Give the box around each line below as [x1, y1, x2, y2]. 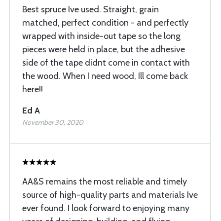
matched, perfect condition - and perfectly [22, 17, 188, 28]
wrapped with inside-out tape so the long [22, 31, 181, 41]
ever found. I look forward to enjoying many [22, 203, 189, 214]
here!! [22, 84, 43, 95]
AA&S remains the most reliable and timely [22, 176, 187, 187]
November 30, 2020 [22, 118, 83, 127]
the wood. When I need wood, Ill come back [22, 71, 188, 81]
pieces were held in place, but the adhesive [22, 44, 185, 55]
